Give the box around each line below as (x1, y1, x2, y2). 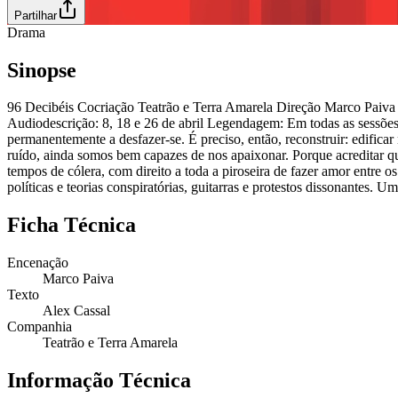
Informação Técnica (7, 369, 191, 393)
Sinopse (7, 58, 76, 82)
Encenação (7, 255, 68, 271)
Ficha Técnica (7, 213, 136, 237)
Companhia (7, 319, 72, 335)
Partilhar (14, 8, 57, 22)
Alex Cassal (43, 303, 110, 319)
